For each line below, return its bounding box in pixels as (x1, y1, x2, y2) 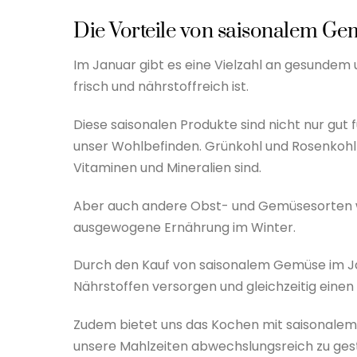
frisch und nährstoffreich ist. (73, 76, 249, 96)
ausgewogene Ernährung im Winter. (73, 218, 296, 237)
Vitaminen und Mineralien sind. (73, 158, 261, 177)
